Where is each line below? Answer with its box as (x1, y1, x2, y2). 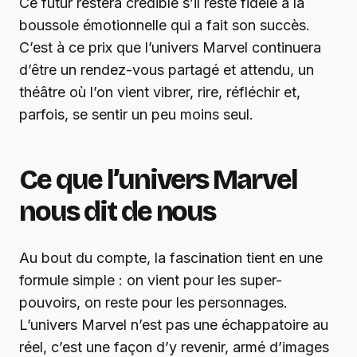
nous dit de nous (19, 195, 216, 229)
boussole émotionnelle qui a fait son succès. (19, 17, 310, 34)
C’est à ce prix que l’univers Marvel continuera (19, 39, 321, 57)
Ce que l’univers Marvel (19, 163, 298, 197)
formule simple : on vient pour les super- (19, 272, 282, 289)
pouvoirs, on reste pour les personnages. (19, 294, 288, 312)
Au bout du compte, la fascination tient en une (19, 249, 323, 267)
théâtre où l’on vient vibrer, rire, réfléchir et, (19, 84, 300, 101)
